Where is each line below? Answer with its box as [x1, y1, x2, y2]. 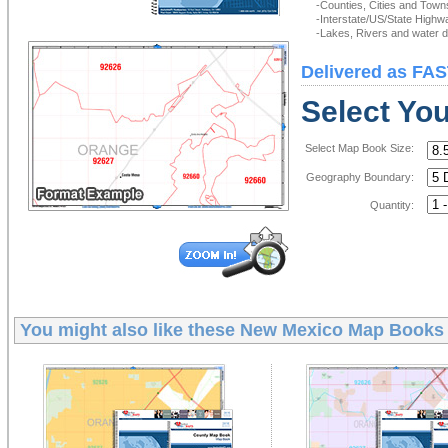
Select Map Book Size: [304, 142, 414, 154]
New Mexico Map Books [239, 320, 444, 340]
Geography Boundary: [305, 171, 414, 183]
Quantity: [369, 199, 414, 211]
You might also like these [19, 320, 240, 340]
